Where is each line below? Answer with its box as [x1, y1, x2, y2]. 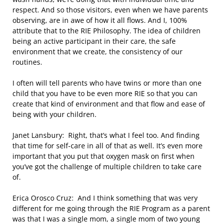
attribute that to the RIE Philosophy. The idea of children [12, 26, 201, 35]
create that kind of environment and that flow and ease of [12, 99, 205, 109]
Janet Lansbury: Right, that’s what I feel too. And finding [12, 130, 200, 140]
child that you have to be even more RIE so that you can [12, 89, 198, 98]
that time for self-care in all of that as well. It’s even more [12, 141, 203, 150]
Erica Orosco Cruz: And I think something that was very [12, 193, 198, 203]
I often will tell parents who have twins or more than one [12, 78, 202, 88]
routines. [12, 57, 42, 67]
